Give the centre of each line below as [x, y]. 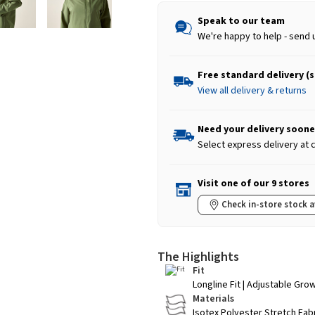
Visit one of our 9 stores [253, 184]
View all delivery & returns [252, 91]
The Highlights [198, 257]
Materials [213, 299]
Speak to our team [241, 21]
